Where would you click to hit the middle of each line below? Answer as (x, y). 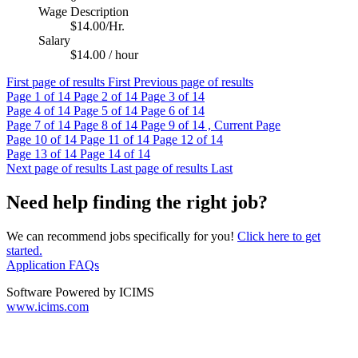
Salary (54, 41)
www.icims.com (48, 307)
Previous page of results (193, 82)
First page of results (56, 82)
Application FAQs (53, 265)
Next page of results (57, 169)
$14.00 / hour (104, 55)
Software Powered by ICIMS (80, 292)
